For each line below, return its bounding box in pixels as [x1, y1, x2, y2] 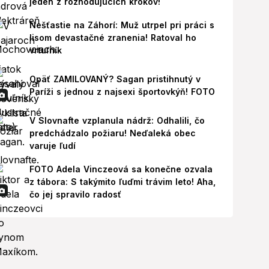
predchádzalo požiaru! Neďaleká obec [29, 128, 196, 138]
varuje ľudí [29, 141, 76, 151]
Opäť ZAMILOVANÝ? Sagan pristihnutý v [29, 74, 201, 84]
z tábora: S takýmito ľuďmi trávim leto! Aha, [29, 177, 216, 187]
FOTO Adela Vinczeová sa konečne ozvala [29, 164, 213, 174]
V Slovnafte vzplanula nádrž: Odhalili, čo [29, 115, 205, 125]
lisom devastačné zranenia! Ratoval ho [29, 32, 196, 43]
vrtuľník [29, 45, 62, 55]
